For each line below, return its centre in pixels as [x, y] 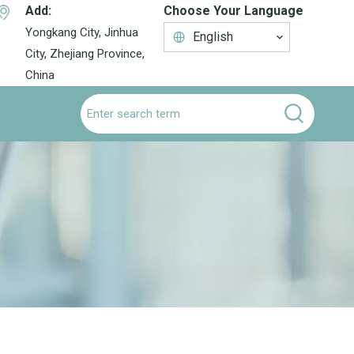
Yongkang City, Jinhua [81, 32]
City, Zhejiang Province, [85, 54]
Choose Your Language [234, 11]
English [213, 37]
